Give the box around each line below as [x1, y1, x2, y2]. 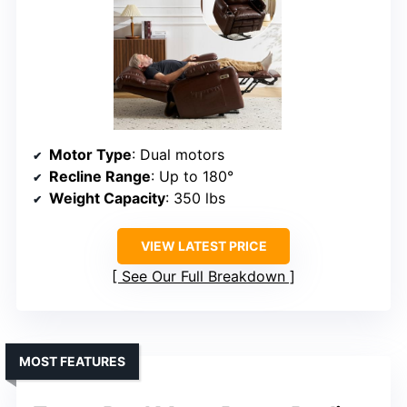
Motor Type [49, 145, 132, 164]
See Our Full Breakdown [122, 267, 285, 286]
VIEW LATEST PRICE [140, 238, 267, 254]
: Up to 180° [151, 167, 233, 186]
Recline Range [49, 167, 151, 186]
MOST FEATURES [19, 353, 125, 370]
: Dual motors [132, 145, 224, 164]
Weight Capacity [49, 189, 165, 208]
